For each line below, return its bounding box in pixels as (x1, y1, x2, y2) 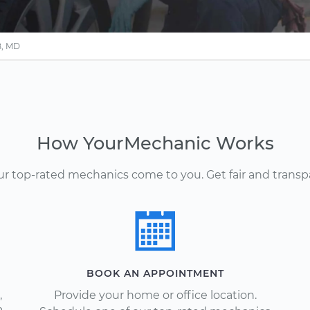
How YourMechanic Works (36, 132, 274, 154)
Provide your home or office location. (53, 289, 257, 302)
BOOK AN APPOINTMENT (86, 267, 224, 280)
